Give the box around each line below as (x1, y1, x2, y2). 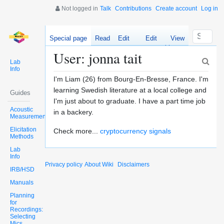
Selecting (10, 212, 35, 220)
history (164, 44, 184, 52)
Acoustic (10, 105, 33, 113)
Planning (10, 191, 34, 199)
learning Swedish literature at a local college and (53, 86, 206, 94)
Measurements (10, 112, 50, 120)
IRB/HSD (10, 165, 34, 173)
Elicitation (10, 125, 36, 133)
